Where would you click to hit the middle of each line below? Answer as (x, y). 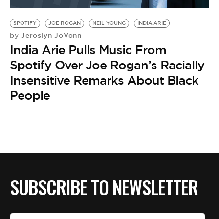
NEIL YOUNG (109, 23)
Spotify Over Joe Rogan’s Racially (107, 65)
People (30, 95)
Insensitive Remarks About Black (104, 80)
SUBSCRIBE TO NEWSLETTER (104, 187)
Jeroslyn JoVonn (50, 35)
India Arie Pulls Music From (88, 50)
